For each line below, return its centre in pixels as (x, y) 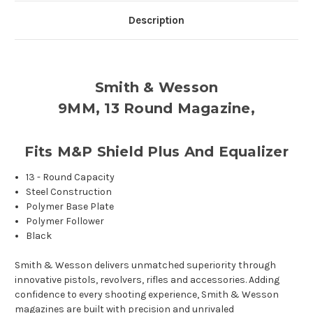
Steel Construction (69, 192)
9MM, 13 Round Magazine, (156, 109)
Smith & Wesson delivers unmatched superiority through (145, 265)
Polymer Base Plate (70, 207)
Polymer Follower (65, 221)
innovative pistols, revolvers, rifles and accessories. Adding (147, 280)
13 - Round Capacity (71, 177)
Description (156, 21)
